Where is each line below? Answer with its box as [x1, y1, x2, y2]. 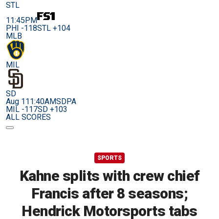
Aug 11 [6, 97, 30, 106]
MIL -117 [6, 105, 38, 114]
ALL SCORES [6, 112, 51, 122]
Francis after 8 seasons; [31, 185, 188, 202]
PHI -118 [6, 23, 37, 33]
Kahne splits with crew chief [19, 167, 200, 184]
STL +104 [37, 23, 70, 33]
